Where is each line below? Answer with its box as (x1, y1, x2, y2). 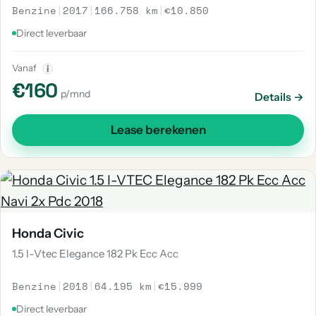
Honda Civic (12, 226, 84, 241)
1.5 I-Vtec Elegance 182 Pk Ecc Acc (12, 247, 179, 260)
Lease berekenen (110, 123, 206, 137)
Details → (255, 90, 304, 104)
